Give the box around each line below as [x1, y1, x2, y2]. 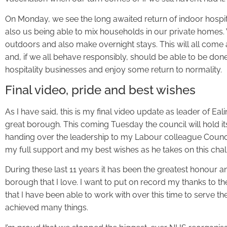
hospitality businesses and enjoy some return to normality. [5, 64, 222, 74]
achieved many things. [5, 203, 88, 213]
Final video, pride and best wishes [5, 82, 196, 97]
